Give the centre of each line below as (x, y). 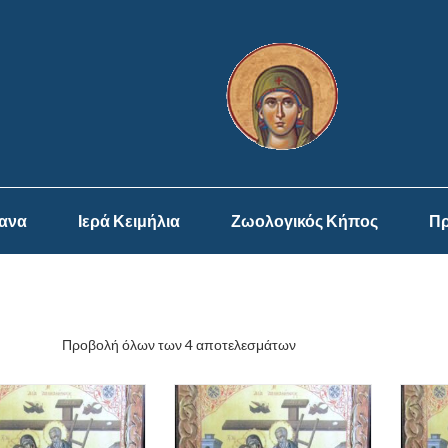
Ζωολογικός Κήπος (304, 220)
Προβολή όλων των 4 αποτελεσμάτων (178, 344)
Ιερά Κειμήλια (129, 220)
